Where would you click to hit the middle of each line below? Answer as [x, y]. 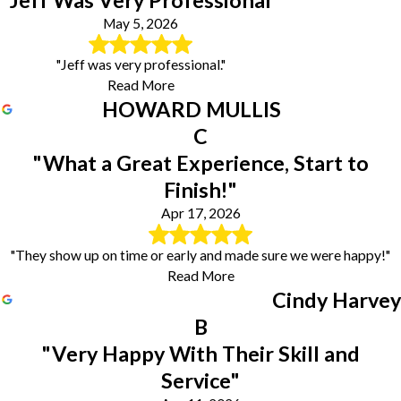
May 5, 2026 [141, 23]
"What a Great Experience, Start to [200, 163]
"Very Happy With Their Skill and [200, 353]
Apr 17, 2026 [200, 213]
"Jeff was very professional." [141, 65]
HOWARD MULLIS [192, 110]
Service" [200, 380]
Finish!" [200, 190]
